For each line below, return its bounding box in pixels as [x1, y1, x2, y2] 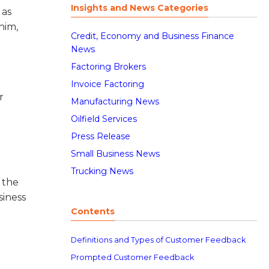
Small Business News [71, 148, 160, 159]
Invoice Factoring [71, 79, 144, 89]
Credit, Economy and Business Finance [71, 31, 234, 41]
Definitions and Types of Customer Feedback [71, 235, 246, 244]
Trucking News [71, 166, 133, 177]
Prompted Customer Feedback [71, 253, 194, 262]
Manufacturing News [71, 96, 159, 107]
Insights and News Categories [71, 2, 208, 13]
